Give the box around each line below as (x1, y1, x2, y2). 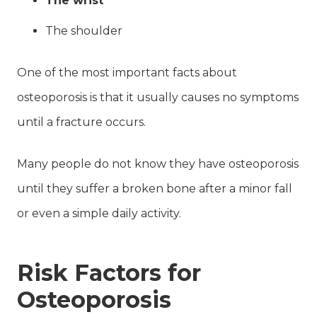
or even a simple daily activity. (17, 206, 181, 220)
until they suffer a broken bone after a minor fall (17, 181, 292, 195)
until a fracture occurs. (17, 115, 146, 129)
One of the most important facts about (17, 65, 237, 79)
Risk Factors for (17, 258, 201, 287)
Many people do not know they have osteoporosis (17, 156, 299, 171)
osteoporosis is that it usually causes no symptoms (17, 90, 299, 104)
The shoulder (45, 23, 122, 38)
